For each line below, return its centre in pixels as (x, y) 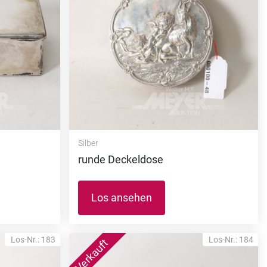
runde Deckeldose (120, 159)
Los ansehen (121, 198)
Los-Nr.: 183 (33, 240)
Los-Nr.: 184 (231, 240)
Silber (88, 143)
